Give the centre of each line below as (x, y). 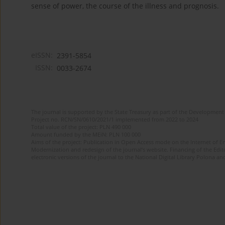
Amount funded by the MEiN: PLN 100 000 (86, 135)
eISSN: (42, 55)
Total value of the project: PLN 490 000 (81, 127)
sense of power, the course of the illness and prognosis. (125, 6)
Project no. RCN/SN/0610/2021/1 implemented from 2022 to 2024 (115, 120)
